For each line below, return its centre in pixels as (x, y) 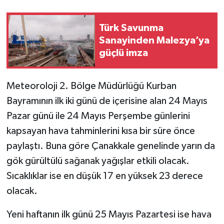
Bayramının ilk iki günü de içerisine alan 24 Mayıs (107, 101)
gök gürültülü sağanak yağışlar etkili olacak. (98, 161)
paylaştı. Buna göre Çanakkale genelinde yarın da (110, 146)
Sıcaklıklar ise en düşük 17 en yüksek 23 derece (104, 176)
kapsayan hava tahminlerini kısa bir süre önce (100, 131)
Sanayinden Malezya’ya (154, 40)
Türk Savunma (131, 28)
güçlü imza (123, 53)
